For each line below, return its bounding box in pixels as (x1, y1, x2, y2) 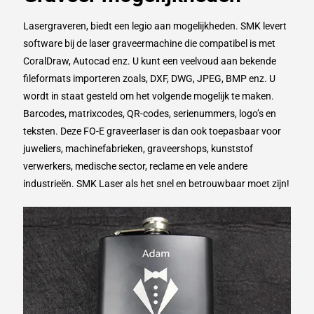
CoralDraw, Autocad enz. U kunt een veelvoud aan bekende (23, 55, 276, 67)
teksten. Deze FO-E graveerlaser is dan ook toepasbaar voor (23, 125, 281, 137)
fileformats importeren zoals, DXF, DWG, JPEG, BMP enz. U (23, 73, 275, 85)
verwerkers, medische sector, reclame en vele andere (23, 161, 247, 172)
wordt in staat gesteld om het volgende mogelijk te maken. (23, 90, 274, 102)
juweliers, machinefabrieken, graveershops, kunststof (23, 143, 253, 155)
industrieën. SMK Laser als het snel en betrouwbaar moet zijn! (23, 178, 289, 190)
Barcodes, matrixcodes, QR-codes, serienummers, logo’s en (23, 108, 276, 120)
